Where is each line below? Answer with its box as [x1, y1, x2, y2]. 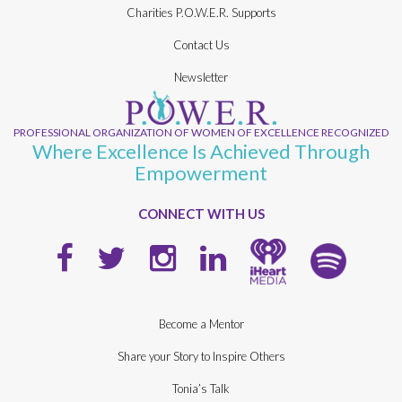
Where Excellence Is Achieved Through [32, 138, 370, 163]
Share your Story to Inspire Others [117, 349, 285, 364]
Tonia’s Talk [172, 381, 230, 397]
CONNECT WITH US [137, 205, 265, 222]
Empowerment [135, 160, 267, 185]
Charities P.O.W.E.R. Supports [126, 4, 276, 20]
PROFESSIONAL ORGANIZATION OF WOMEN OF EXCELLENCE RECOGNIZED [13, 125, 389, 139]
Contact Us [172, 37, 230, 52]
